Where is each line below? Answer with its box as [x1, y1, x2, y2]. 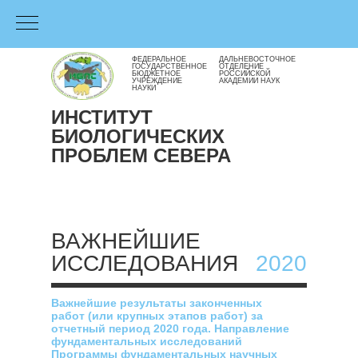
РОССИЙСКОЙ [219, 70, 270, 78]
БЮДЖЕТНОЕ [132, 70, 181, 78]
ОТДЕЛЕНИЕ [219, 62, 264, 70]
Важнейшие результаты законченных [51, 296, 262, 309]
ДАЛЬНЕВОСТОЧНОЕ [219, 55, 296, 63]
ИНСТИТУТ [51, 106, 153, 128]
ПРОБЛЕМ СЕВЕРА [51, 145, 231, 166]
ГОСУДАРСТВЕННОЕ [132, 62, 207, 70]
